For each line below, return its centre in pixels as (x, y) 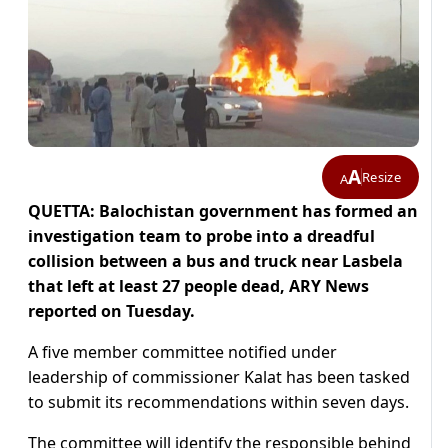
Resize (381, 176)
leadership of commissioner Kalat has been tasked (219, 377)
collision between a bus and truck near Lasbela (215, 261)
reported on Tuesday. (111, 311)
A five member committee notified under (182, 352)
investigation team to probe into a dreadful (201, 236)
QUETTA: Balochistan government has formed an (223, 211)
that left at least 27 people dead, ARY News (198, 286)
